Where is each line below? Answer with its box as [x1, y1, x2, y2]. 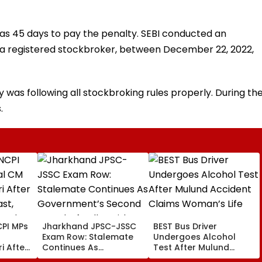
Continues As [42, 241, 98, 253]
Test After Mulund [153, 241, 229, 253]
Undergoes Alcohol [153, 230, 236, 243]
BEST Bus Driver [153, 220, 217, 232]
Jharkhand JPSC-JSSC [42, 220, 136, 232]
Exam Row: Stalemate [42, 230, 133, 243]
